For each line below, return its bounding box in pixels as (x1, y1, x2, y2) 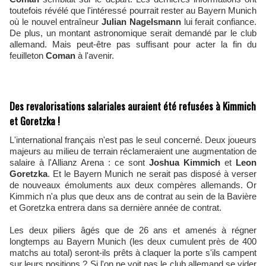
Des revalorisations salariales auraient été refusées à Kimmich (9, 99, 256, 113)
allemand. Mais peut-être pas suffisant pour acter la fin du (9, 39, 256, 49)
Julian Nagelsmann (99, 17, 181, 27)
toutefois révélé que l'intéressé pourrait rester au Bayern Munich (9, 5, 256, 15)
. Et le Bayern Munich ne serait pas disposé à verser (47, 169, 256, 179)
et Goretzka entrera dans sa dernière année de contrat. (9, 202, 221, 213)
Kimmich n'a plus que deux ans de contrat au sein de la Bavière (9, 191, 256, 201)
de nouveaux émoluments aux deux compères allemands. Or (9, 180, 256, 190)
